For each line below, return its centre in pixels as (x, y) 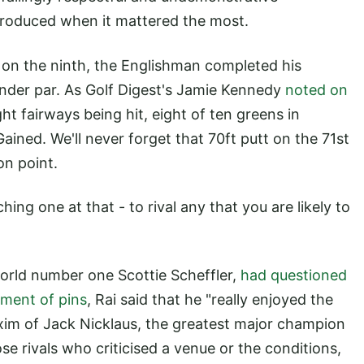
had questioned (294, 275)
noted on (316, 89)
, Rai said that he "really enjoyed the (210, 300)
